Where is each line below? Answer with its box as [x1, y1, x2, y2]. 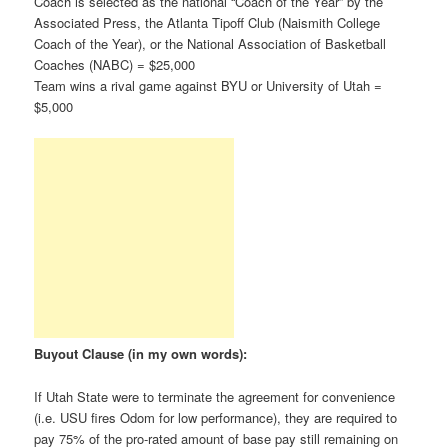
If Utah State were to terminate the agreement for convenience [34, 386, 396, 406]
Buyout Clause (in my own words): [34, 344, 248, 364]
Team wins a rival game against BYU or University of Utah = [34, 76, 383, 96]
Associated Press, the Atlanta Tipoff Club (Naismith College [34, 13, 381, 33]
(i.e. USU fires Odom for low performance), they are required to [34, 407, 398, 427]
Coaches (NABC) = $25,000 [34, 55, 196, 75]
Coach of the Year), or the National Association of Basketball [34, 34, 387, 54]
